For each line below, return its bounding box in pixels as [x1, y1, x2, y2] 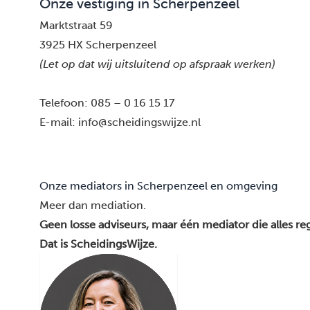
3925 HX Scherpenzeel [39, 38, 156, 51]
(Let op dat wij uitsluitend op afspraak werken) [39, 57, 275, 71]
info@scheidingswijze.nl [78, 116, 201, 129]
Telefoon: [39, 96, 91, 109]
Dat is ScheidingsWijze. [39, 237, 157, 250]
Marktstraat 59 [39, 19, 113, 32]
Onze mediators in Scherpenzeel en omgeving [39, 179, 277, 192]
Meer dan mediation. [39, 199, 146, 212]
